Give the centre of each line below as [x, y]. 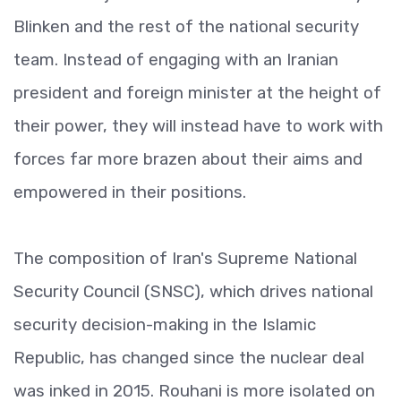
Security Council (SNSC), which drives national [193, 291]
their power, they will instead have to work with [198, 126]
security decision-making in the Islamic [165, 324]
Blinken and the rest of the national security [186, 26]
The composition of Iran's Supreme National [185, 258]
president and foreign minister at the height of [197, 93]
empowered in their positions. [130, 192]
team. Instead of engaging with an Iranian [176, 60]
